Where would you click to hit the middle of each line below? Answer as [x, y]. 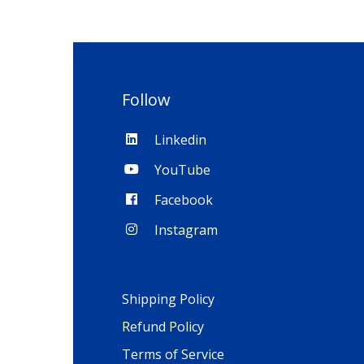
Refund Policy [162, 327]
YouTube [182, 170]
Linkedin [180, 140]
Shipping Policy [168, 299]
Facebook [183, 200]
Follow [146, 100]
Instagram [186, 230]
